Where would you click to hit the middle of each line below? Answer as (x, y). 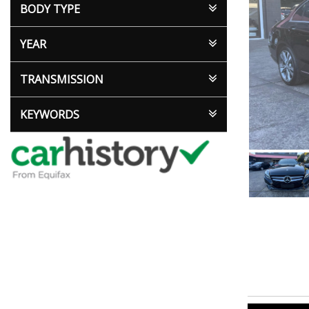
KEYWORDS (50, 114)
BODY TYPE (50, 9)
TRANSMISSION (62, 79)
